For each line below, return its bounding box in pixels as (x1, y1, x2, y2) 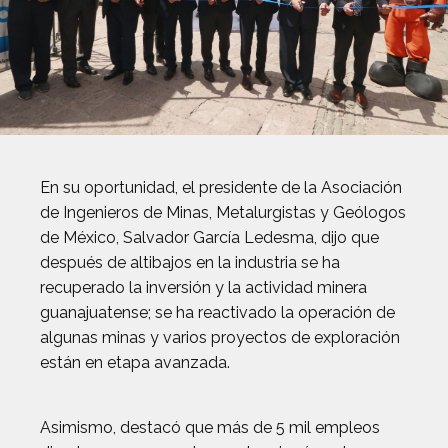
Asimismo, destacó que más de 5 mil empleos (40, 418, 380, 438)
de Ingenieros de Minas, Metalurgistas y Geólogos (40, 203, 406, 223)
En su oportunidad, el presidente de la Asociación (40, 178, 402, 198)
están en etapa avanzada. (40, 353, 230, 373)
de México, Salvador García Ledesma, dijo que (40, 228, 379, 248)
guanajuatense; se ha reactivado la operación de (40, 303, 395, 323)
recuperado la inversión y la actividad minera (40, 278, 367, 298)
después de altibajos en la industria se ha (40, 253, 340, 273)
